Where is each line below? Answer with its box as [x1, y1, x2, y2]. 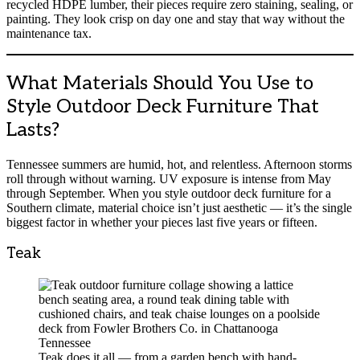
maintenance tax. [6, 26, 92, 40]
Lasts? [6, 117, 59, 141]
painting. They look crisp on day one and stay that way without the [6, 11, 345, 26]
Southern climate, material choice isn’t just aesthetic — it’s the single [6, 200, 352, 215]
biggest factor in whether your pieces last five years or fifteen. [6, 215, 317, 229]
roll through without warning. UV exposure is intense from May [6, 171, 331, 186]
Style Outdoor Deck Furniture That [6, 94, 319, 118]
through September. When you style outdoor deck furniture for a [6, 186, 331, 200]
